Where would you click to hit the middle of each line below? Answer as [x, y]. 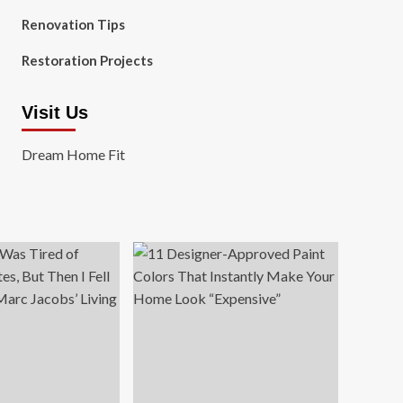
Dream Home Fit [73, 154]
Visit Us [54, 112]
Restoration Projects [87, 60]
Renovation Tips [73, 24]
